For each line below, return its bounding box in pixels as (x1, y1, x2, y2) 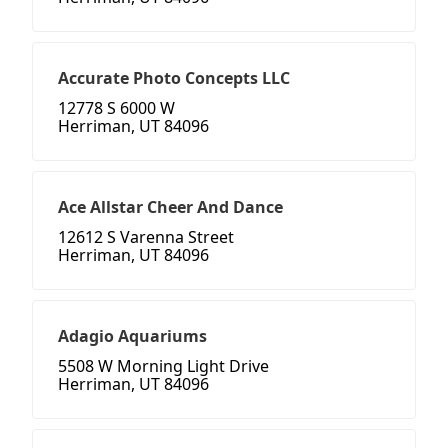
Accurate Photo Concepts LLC (58, 67, 290, 90)
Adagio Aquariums (58, 325, 207, 348)
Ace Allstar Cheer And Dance (58, 196, 283, 219)
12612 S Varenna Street (58, 226, 234, 249)
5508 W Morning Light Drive (58, 355, 269, 378)
